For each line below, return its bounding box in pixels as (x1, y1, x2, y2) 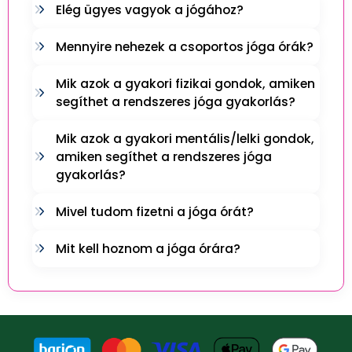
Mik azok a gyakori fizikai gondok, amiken (56, 75, 315, 92)
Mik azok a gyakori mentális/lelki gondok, (56, 130, 314, 147)
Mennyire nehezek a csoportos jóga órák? (56, 38, 313, 55)
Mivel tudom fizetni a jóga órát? (56, 203, 254, 220)
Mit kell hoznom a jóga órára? (56, 240, 240, 257)
